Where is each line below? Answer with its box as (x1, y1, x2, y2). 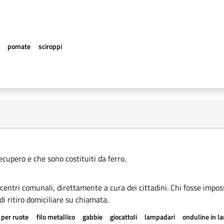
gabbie (82, 211, 102, 222)
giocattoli (109, 211, 137, 222)
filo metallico (36, 211, 75, 222)
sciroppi (38, 41, 62, 51)
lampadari (144, 211, 175, 222)
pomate (7, 41, 31, 51)
